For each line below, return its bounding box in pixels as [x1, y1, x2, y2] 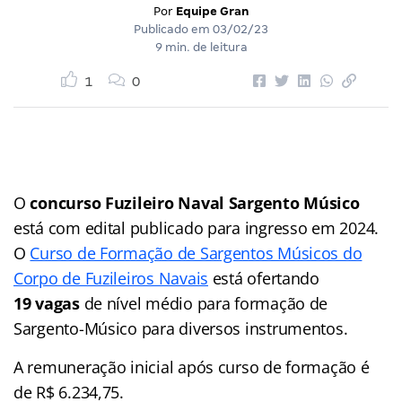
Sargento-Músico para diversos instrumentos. [13, 317, 348, 339]
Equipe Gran [175, 4, 249, 18]
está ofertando [207, 267, 319, 289]
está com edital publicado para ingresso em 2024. [13, 216, 380, 239]
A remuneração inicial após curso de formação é [13, 355, 370, 378]
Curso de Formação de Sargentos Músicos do [30, 241, 363, 264]
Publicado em [134, 22, 213, 36]
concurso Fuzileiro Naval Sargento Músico [25, 191, 360, 214]
